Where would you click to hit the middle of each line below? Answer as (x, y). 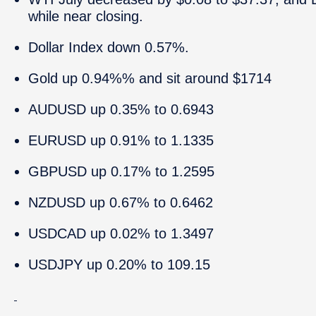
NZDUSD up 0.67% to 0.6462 (121, 202)
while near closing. (86, 16)
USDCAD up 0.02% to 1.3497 (121, 233)
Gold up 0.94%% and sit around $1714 (150, 78)
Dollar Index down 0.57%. (109, 47)
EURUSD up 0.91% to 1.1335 (121, 140)
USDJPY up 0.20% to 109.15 (119, 265)
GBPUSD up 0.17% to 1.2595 (121, 171)
